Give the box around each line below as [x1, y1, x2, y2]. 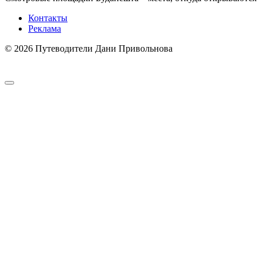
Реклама [28, 23, 61, 34]
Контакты [28, 13, 68, 23]
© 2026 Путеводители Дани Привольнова [5, 43, 173, 54]
